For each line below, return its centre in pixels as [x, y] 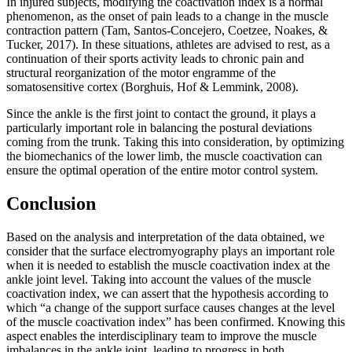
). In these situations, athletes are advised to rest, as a [201, 45]
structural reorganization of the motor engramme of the [141, 73]
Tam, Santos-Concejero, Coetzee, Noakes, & [216, 31]
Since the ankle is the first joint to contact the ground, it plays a [161, 114]
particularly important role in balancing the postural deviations [159, 128]
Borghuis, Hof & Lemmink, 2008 [208, 87]
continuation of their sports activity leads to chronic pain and [155, 59]
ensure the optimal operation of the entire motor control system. [162, 170]
